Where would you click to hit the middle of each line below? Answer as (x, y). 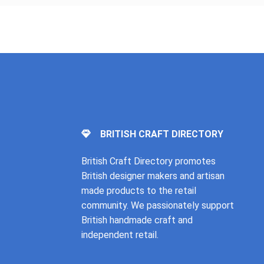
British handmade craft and (137, 220)
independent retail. (120, 235)
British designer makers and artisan (153, 176)
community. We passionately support (157, 205)
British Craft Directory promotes (148, 161)
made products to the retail (138, 190)
